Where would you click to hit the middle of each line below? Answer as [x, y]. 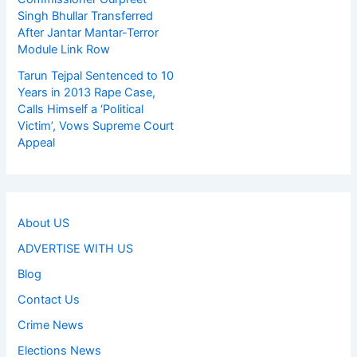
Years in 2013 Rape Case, [87, 92]
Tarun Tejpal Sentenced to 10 [96, 75]
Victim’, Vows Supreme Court [96, 126]
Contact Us [49, 299]
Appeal [37, 142]
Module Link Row [64, 49]
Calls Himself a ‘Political [81, 109]
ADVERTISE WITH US [76, 248]
